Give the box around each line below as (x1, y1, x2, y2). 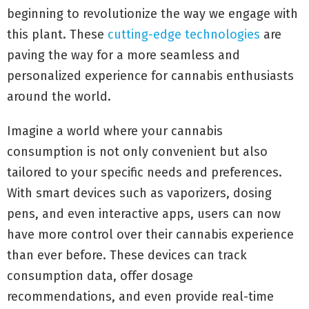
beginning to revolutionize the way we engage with (7, 6, 298, 21)
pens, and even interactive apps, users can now (7, 206, 281, 221)
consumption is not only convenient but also (7, 144, 268, 159)
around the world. (7, 89, 111, 104)
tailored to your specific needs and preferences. (7, 165, 282, 180)
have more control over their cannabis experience (7, 227, 294, 242)
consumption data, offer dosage (7, 268, 193, 283)
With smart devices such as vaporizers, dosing (7, 186, 272, 201)
